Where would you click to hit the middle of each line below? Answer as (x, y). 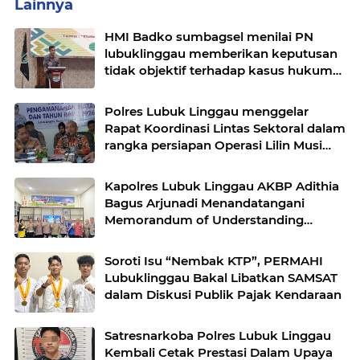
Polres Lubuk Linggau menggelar (207, 112)
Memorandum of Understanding (204, 220)
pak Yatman (141, 88)
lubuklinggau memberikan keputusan (221, 54)
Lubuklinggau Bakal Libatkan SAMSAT (221, 278)
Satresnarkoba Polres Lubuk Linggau (218, 336)
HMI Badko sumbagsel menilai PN (209, 37)
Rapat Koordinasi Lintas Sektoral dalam (225, 129)
